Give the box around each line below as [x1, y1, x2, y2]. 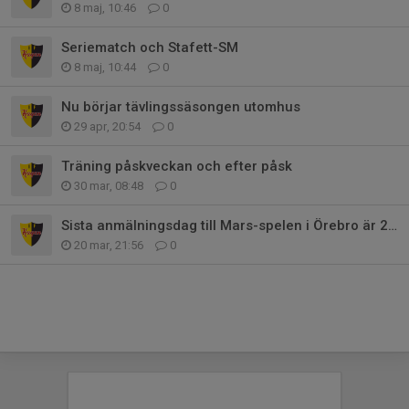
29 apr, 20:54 [71, 119, 143, 133]
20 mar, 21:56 [71, 237, 146, 252]
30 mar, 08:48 [71, 178, 146, 193]
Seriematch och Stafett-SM [61, 38, 238, 56]
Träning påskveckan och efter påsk [61, 157, 292, 174]
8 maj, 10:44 [71, 59, 139, 74]
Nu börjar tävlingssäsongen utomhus [61, 98, 300, 115]
